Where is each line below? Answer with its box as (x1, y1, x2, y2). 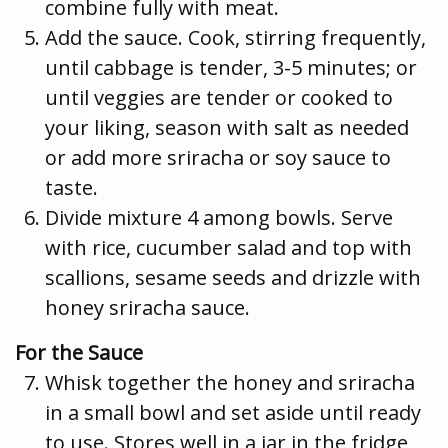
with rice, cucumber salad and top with (45, 233, 412, 261)
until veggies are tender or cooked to (45, 83, 393, 111)
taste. (45, 173, 98, 201)
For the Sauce (15, 338, 143, 366)
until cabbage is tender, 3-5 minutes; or (45, 53, 417, 81)
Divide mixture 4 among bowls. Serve (45, 203, 393, 231)
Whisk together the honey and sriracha (45, 368, 415, 396)
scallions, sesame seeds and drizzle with (45, 263, 421, 291)
